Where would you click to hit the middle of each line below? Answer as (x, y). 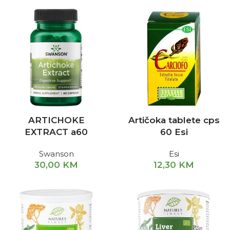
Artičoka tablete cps (174, 120)
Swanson (56, 154)
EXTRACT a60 (56, 132)
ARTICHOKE (56, 120)
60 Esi (174, 132)
